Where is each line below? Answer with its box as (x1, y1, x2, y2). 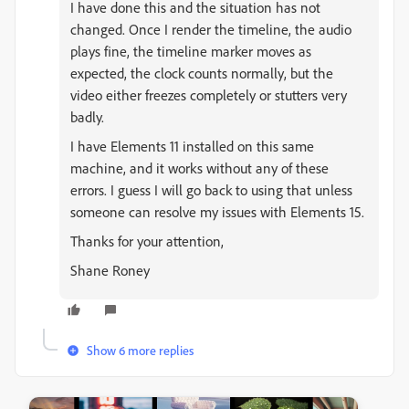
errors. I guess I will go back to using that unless (70, 181, 352, 199)
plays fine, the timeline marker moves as (70, 42, 311, 60)
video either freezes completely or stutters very (70, 86, 347, 104)
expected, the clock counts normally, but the (70, 64, 333, 82)
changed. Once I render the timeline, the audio (70, 20, 351, 38)
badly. (70, 108, 104, 126)
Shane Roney (70, 261, 150, 279)
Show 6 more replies (87, 342, 194, 358)
